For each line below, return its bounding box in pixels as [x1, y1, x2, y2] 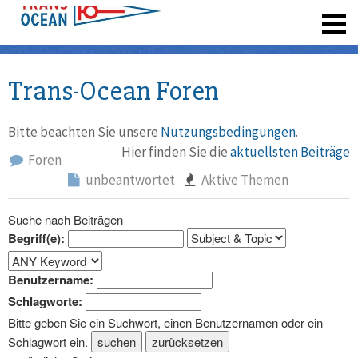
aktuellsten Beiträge [230, 143, 350, 161]
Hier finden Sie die [121, 143, 230, 161]
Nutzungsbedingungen [161, 123, 296, 141]
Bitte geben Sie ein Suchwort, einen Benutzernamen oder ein [8, 314, 323, 331]
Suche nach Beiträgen [8, 211, 123, 228]
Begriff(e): [8, 229, 65, 247]
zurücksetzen [152, 333, 223, 350]
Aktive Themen [198, 171, 288, 189]
